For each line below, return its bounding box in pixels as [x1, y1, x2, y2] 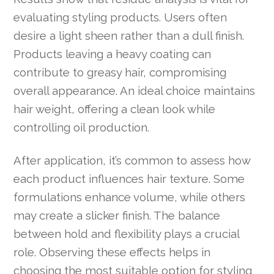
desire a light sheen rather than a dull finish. [13, 28, 245, 42]
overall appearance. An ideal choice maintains [13, 83, 256, 97]
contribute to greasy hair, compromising [13, 65, 227, 79]
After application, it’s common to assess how [13, 154, 251, 168]
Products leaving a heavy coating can [13, 46, 212, 61]
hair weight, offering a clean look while [13, 102, 216, 116]
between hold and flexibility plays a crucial [13, 227, 240, 241]
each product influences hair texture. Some [13, 172, 245, 186]
